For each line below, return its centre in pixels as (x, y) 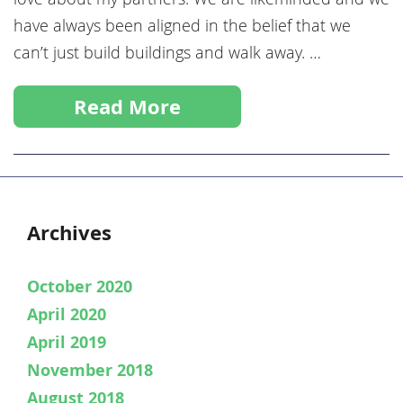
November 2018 (90, 370)
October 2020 (80, 286)
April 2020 (67, 314)
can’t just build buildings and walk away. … (167, 52)
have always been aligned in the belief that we (182, 25)
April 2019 (67, 342)
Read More (127, 106)
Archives (69, 233)
